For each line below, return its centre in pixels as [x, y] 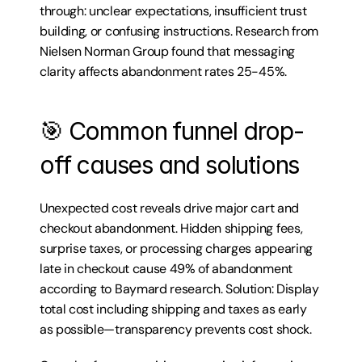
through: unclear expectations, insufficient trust [173, 11]
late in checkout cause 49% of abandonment [166, 269]
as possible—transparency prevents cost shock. [176, 329]
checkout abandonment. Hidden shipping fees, [171, 228]
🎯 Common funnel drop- [172, 131]
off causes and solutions [170, 165]
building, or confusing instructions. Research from [179, 31]
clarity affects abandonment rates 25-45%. [163, 72]
